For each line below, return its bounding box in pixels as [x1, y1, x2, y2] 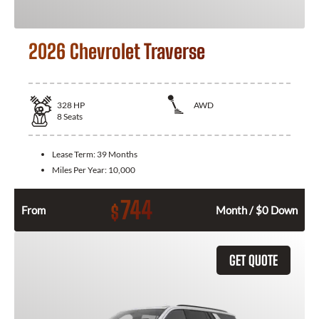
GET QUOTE [229, 251, 278, 268]
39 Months [97, 148, 137, 159]
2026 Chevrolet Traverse [28, 38, 205, 63]
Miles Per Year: [52, 164, 108, 175]
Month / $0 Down [216, 203, 298, 216]
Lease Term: [52, 148, 97, 159]
